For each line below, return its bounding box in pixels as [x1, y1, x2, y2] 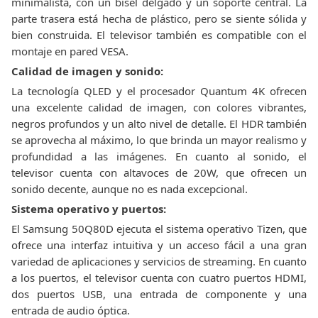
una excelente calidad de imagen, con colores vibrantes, [11, 100, 307, 114]
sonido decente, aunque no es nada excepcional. [11, 182, 248, 196]
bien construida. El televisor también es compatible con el [11, 28, 307, 42]
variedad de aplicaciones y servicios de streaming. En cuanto [11, 254, 307, 268]
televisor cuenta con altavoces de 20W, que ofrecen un [11, 165, 307, 180]
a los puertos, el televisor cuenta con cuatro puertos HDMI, [11, 270, 307, 285]
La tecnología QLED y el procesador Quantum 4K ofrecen [11, 84, 307, 98]
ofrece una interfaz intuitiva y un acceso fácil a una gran [11, 238, 307, 252]
